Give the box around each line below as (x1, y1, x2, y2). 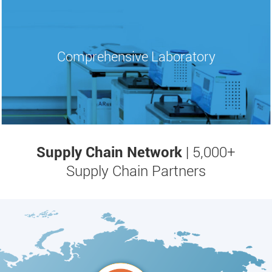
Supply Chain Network (36, 144, 182, 161)
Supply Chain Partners (66, 163, 206, 180)
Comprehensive (56, 49, 151, 64)
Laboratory (151, 49, 216, 64)
